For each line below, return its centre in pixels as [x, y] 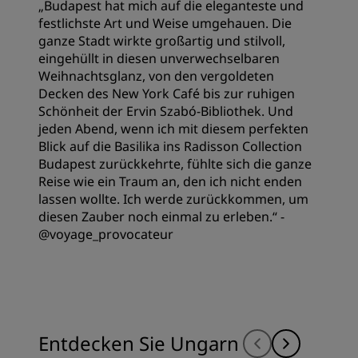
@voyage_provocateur [106, 234]
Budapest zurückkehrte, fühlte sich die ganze [175, 163]
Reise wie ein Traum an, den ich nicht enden [170, 181]
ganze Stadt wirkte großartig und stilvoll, [162, 40]
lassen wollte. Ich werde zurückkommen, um [173, 199]
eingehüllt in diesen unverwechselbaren [159, 58]
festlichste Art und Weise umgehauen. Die [165, 23]
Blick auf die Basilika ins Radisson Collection [170, 146]
